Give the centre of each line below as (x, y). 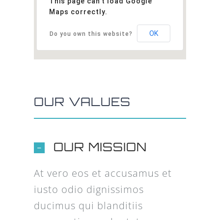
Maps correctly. (78, 12)
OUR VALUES (82, 102)
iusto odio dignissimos (89, 190)
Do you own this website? (91, 34)
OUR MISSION (100, 147)
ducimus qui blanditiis (88, 206)
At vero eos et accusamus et (103, 173)
